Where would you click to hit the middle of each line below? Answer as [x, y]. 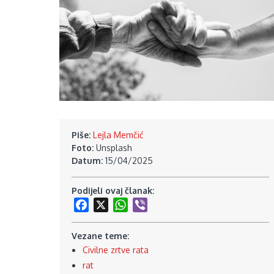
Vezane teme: [102, 236]
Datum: [88, 160]
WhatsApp [148, 204]
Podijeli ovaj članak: [114, 190]
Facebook [108, 204]
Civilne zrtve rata [115, 250]
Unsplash [114, 147]
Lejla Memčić [118, 135]
